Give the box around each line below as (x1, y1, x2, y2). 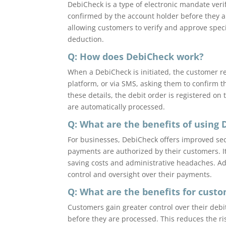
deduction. (68, 34, 104, 44)
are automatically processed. (68, 101, 165, 111)
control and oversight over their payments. (68, 169, 212, 179)
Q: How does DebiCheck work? (68, 50, 204, 63)
